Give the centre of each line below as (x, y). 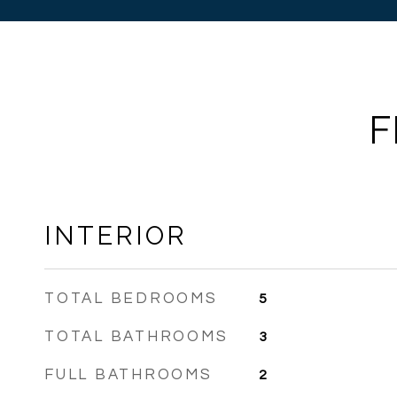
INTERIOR (116, 236)
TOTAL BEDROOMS (131, 299)
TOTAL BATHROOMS (136, 337)
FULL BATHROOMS (128, 375)
